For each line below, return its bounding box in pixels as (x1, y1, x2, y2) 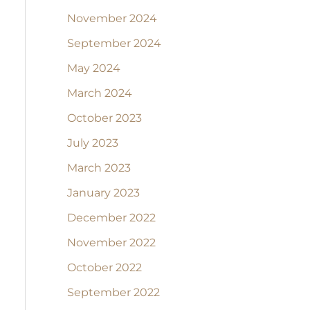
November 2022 (66, 236, 156, 250)
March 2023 (66, 161, 131, 175)
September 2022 (66, 286, 160, 300)
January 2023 (66, 186, 140, 200)
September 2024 (66, 37, 161, 51)
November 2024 (66, 12, 157, 26)
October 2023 (66, 111, 142, 125)
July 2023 (66, 136, 118, 150)
